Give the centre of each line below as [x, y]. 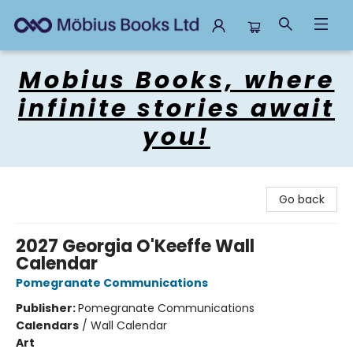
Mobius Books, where [176, 80]
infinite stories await [176, 109]
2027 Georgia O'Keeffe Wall [135, 246]
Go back [302, 199]
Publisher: [47, 308]
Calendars [47, 325]
